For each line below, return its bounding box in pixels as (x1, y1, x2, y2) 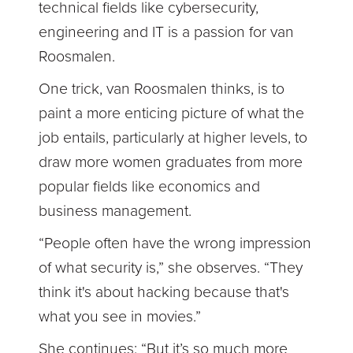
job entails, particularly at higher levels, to (39, 128, 308, 148)
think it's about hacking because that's (39, 283, 290, 303)
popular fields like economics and (39, 177, 261, 197)
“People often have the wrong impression (39, 234, 312, 254)
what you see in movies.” (39, 307, 217, 327)
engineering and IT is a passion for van (39, 23, 295, 43)
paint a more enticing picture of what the (39, 104, 305, 124)
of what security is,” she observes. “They (39, 258, 303, 278)
